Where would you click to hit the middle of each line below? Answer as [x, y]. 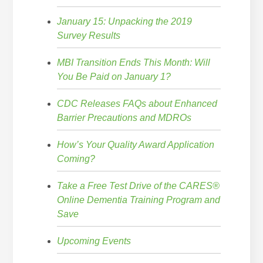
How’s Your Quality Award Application [136, 144]
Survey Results [89, 35]
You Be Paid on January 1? [114, 76]
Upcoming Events [94, 241]
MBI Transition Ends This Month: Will [134, 62]
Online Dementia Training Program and [139, 200]
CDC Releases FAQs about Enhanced [137, 103]
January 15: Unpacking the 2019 [125, 21]
